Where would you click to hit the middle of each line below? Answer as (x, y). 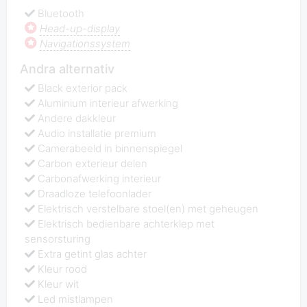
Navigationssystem (85, 43)
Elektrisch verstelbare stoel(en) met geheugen (148, 209)
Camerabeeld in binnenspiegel (110, 149)
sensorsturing (58, 239)
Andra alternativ (67, 69)
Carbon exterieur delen (93, 164)
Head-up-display (80, 28)
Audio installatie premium (97, 134)
